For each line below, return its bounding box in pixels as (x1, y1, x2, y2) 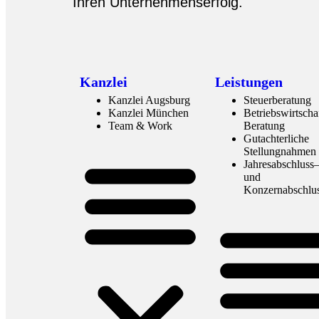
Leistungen (215, 73, 283, 90)
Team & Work (108, 120, 172, 132)
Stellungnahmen (244, 145, 316, 158)
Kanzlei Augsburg (108, 94, 190, 107)
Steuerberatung (244, 94, 311, 107)
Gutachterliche (244, 132, 309, 145)
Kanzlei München (108, 107, 189, 120)
